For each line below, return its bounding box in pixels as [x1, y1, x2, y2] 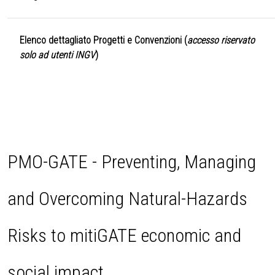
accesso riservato [187, 34, 255, 47]
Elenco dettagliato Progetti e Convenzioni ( [20, 34, 187, 47]
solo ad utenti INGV [20, 49, 95, 61]
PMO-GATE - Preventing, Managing [7, 151, 256, 173]
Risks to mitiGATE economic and [7, 225, 241, 247]
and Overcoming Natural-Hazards [7, 188, 247, 210]
